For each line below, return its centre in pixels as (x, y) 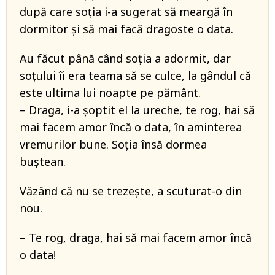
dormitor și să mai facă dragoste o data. (126, 29)
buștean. (43, 162)
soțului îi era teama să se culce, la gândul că (135, 76)
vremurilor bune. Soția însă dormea (113, 145)
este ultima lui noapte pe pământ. (110, 93)
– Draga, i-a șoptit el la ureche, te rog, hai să (137, 110)
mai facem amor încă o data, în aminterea (131, 127)
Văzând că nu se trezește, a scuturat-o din (131, 191)
